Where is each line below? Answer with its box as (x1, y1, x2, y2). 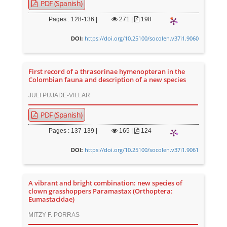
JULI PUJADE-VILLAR (28, 92, 91, 99)
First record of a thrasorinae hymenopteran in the (28, 67, 185, 76)
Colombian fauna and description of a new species (28, 75, 186, 84)
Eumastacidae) (28, 195, 75, 204)
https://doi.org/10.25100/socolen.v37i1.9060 (84, 34, 199, 42)
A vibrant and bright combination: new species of (28, 179, 183, 187)
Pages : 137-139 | (49, 127, 98, 134)
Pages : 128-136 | (49, 16, 98, 23)
